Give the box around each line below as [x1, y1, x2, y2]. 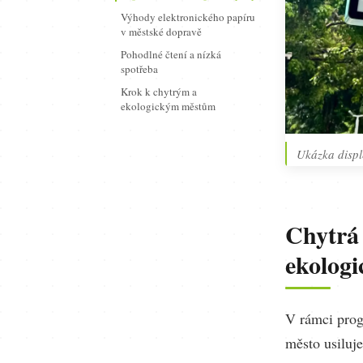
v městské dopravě [121, 24, 202, 39]
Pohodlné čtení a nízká [121, 47, 221, 62]
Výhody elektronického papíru [121, 10, 255, 24]
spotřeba [121, 62, 158, 76]
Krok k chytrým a [121, 84, 197, 99]
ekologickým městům [121, 99, 216, 113]
